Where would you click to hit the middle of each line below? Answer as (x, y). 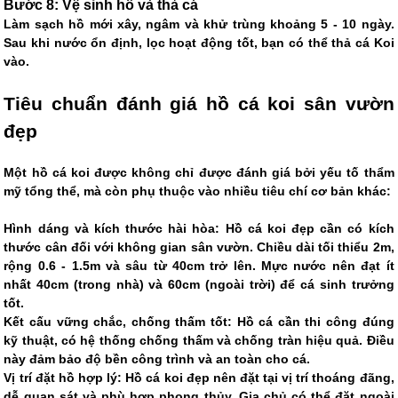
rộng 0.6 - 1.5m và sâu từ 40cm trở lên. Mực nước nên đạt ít (199, 266)
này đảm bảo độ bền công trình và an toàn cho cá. (157, 359)
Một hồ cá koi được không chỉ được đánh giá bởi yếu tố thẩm (199, 173)
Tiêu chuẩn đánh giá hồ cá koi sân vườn (199, 104)
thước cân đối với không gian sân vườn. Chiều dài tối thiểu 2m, (199, 247)
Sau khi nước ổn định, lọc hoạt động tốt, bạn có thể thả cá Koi (199, 43)
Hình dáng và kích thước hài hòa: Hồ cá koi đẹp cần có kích (199, 229)
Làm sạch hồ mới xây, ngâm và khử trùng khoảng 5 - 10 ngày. (199, 24)
